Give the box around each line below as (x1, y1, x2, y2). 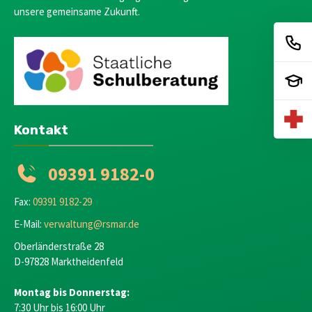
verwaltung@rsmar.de (44, 217, 139, 231)
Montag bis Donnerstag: (14, 285, 130, 299)
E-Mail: (14, 217, 44, 231)
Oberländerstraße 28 (14, 239, 104, 253)
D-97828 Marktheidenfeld (14, 254, 123, 268)
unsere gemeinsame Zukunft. (14, 4, 140, 18)
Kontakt (14, 121, 68, 138)
